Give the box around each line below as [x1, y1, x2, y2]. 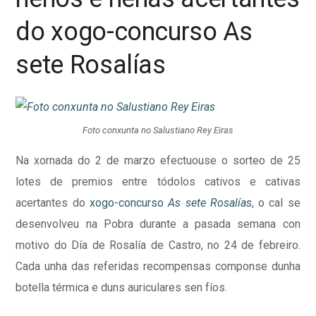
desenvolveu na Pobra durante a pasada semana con [16, 217, 300, 231]
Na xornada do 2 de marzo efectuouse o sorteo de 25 [16, 154, 300, 168]
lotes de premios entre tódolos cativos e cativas [16, 175, 300, 189]
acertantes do [16, 196, 90, 210]
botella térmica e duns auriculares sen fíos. [16, 281, 228, 295]
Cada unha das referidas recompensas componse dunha [16, 260, 300, 274]
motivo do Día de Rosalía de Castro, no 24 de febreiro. [16, 238, 300, 253]
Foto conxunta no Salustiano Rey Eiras [83, 125, 233, 136]
